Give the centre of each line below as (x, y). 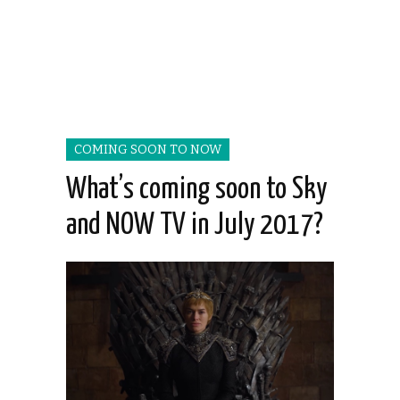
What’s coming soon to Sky (196, 190)
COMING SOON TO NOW (148, 150)
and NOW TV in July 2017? (195, 226)
